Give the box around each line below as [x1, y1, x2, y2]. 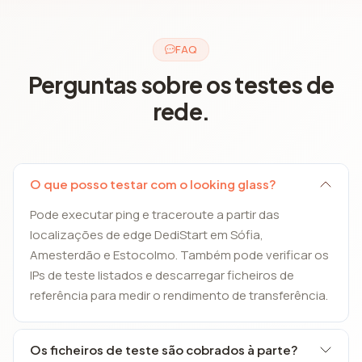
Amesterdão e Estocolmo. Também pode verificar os [30, 246, 329, 263]
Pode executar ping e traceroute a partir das [30, 205, 280, 223]
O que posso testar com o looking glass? [30, 175, 276, 192]
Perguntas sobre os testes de [27, 69, 335, 99]
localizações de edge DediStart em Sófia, [30, 225, 263, 243]
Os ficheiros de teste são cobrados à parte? [30, 341, 298, 357]
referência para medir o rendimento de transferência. [30, 286, 328, 304]
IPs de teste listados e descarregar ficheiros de [30, 266, 294, 284]
